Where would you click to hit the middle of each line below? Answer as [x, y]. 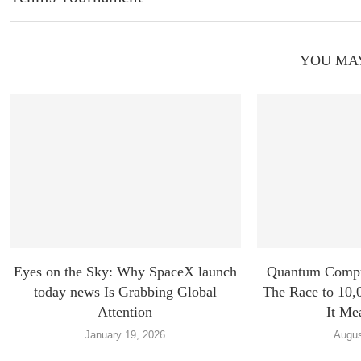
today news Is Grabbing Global [125, 292]
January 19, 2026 [125, 335]
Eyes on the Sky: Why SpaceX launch [125, 272]
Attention [125, 312]
